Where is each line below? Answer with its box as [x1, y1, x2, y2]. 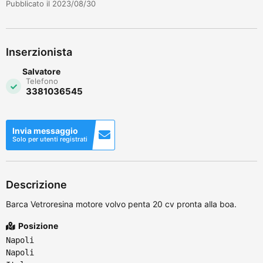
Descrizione [6, 178, 67, 191]
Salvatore [22, 66, 60, 76]
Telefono [26, 76, 58, 86]
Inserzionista [6, 45, 72, 58]
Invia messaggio [12, 125, 78, 136]
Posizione [16, 220, 58, 231]
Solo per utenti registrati [12, 134, 87, 143]
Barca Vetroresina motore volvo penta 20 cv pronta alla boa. [6, 198, 237, 209]
